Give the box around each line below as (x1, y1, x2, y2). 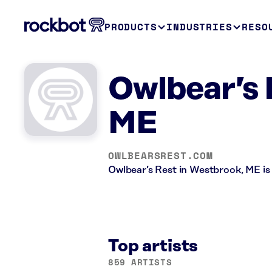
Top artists (108, 237, 199, 256)
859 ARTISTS (108, 256, 172, 268)
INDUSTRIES (166, 19, 233, 34)
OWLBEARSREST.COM (108, 148, 213, 163)
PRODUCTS (104, 19, 157, 34)
